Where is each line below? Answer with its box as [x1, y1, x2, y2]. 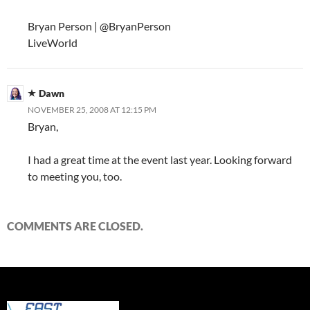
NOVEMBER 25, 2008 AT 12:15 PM [28, 104, 156, 115]
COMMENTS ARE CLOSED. [7, 219, 143, 232]
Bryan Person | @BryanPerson [28, 19, 171, 33]
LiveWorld [28, 36, 77, 49]
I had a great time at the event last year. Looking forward [28, 153, 292, 166]
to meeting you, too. [28, 170, 122, 183]
